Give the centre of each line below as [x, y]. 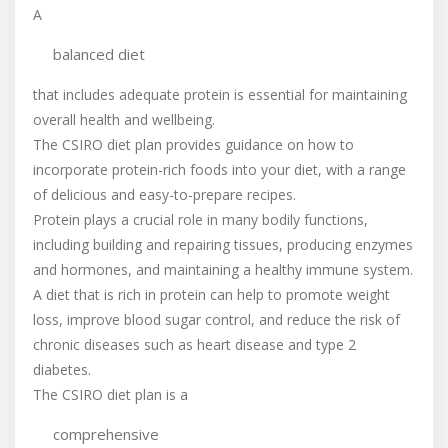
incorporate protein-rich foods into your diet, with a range [219, 169]
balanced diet [99, 54]
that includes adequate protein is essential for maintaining [220, 94]
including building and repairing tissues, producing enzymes [223, 244]
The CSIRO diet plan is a [110, 394]
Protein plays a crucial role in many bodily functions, [200, 219]
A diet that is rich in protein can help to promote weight [211, 294]
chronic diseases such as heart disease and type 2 [194, 344]
